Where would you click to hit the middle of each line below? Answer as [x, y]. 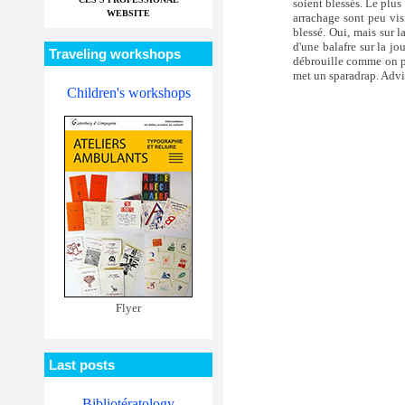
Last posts [82, 365]
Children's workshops [128, 93]
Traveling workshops [115, 54]
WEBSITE [128, 13]
